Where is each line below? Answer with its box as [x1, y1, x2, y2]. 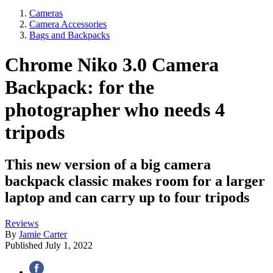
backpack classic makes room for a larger [5, 173, 265, 190]
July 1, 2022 [45, 240, 93, 251]
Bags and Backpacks [29, 29, 110, 40]
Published [5, 240, 45, 251]
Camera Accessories [29, 18, 107, 29]
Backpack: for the [5, 76, 154, 98]
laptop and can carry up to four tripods [5, 190, 249, 206]
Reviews [5, 218, 38, 229]
